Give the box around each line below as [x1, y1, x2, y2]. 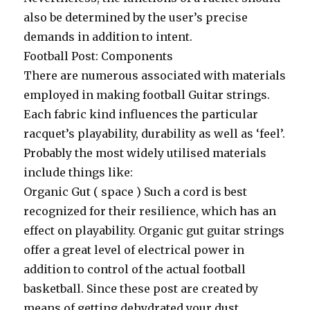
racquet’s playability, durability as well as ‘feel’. [24, 127, 286, 140]
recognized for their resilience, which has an [24, 204, 277, 218]
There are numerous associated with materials [24, 69, 286, 82]
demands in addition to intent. [24, 30, 193, 44]
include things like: [24, 165, 134, 179]
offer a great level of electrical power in [24, 243, 245, 257]
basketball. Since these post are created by [24, 282, 259, 295]
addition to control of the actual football [24, 262, 246, 276]
